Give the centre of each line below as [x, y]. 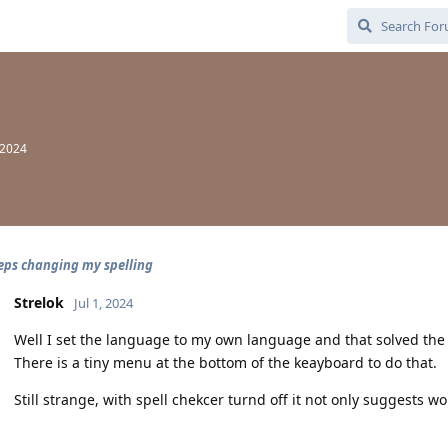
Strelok [39, 302]
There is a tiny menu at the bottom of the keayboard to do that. [225, 362]
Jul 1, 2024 [103, 303]
